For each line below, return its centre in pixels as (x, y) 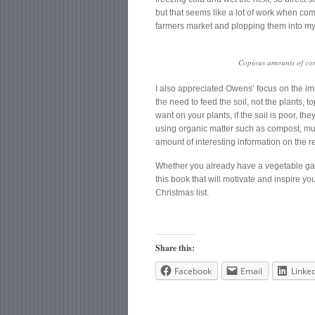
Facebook (193, 271)
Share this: (175, 248)
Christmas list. (182, 193)
